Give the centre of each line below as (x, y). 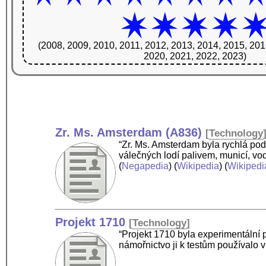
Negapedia (145, 166)
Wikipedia (198, 166)
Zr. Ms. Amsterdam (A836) (129, 132)
